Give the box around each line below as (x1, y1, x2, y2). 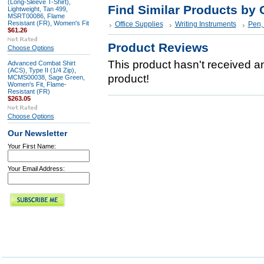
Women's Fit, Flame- (7, 81, 67, 88)
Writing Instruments (174, 20, 236, 28)
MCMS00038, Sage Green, (7, 74, 85, 81)
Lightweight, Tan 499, (7, 5, 68, 12)
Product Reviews (107, 41, 209, 54)
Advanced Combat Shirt (7, 60, 75, 67)
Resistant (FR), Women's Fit (7, 19, 89, 27)
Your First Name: (7, 143, 56, 150)
